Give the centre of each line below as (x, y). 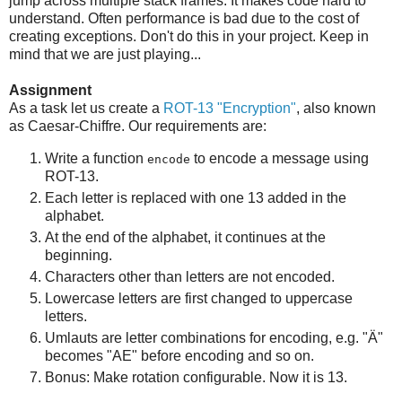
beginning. (79, 255)
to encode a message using (280, 158)
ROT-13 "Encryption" (230, 109)
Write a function (96, 158)
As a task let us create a (86, 109)
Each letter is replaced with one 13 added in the (196, 197)
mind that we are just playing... (105, 55)
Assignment (50, 91)
